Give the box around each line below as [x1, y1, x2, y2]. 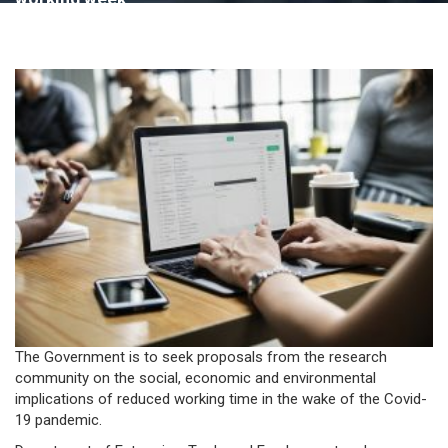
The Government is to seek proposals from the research [15, 348, 387, 367]
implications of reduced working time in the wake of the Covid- [15, 390, 427, 409]
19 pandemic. [15, 411, 102, 430]
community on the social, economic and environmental [15, 369, 376, 388]
